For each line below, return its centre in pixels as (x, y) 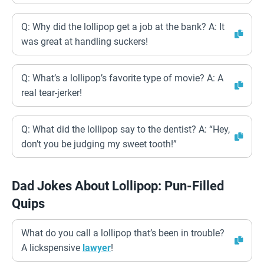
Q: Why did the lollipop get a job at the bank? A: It (123, 27)
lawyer (97, 248)
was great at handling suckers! (85, 42)
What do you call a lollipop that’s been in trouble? (123, 233)
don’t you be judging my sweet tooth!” (99, 144)
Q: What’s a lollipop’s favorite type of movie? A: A (122, 78)
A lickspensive (52, 248)
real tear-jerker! (52, 93)
